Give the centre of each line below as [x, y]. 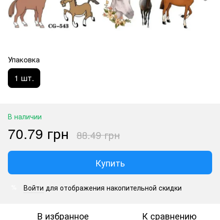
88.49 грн [98, 135]
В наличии [25, 116]
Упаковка [24, 59]
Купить [110, 162]
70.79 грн [38, 133]
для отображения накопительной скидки [113, 187]
